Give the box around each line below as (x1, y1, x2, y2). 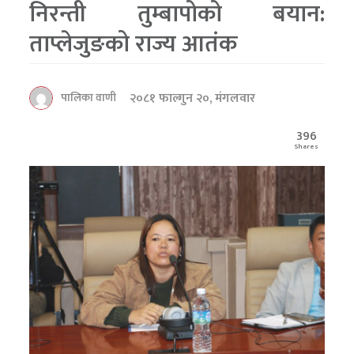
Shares (294, 140, 318, 153)
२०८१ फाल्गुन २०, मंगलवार (130, 87, 256, 109)
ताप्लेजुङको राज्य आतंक (29, 24, 238, 64)
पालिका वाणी (61, 88, 117, 107)
